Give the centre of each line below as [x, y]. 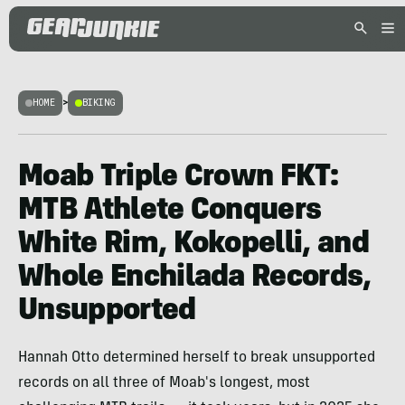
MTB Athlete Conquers [170, 212]
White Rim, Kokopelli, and [194, 245]
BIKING [99, 103]
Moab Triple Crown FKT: [179, 178]
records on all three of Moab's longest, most [164, 383]
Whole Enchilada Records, [195, 278]
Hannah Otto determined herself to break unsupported [197, 358]
